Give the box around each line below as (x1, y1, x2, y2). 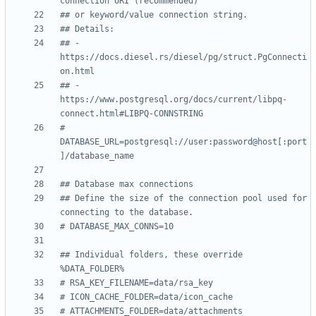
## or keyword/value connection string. (60, 10, 248, 20)
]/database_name (60, 151, 134, 162)
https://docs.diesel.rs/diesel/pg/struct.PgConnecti (60, 52, 307, 63)
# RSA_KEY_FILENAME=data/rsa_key (60, 278, 213, 288)
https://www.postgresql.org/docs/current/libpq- (60, 95, 287, 105)
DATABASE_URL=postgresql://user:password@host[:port (60, 137, 307, 147)
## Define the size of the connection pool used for (60, 193, 307, 204)
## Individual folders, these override (60, 250, 243, 260)
